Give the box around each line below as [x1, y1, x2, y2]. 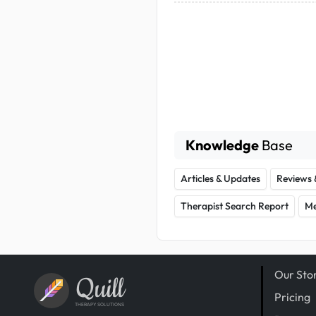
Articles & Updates [181, 171, 260, 185]
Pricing [274, 290, 310, 304]
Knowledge [186, 135, 259, 154]
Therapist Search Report [181, 199, 288, 212]
